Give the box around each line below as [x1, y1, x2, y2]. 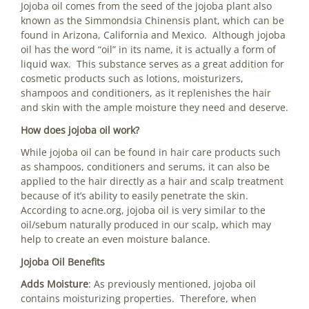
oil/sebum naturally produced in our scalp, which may [21, 218, 271, 232]
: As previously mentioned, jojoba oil [88, 277, 256, 291]
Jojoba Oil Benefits [21, 255, 105, 268]
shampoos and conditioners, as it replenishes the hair [21, 86, 271, 100]
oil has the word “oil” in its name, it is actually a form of [21, 43, 276, 57]
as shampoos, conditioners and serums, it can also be [21, 160, 270, 174]
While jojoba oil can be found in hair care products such [21, 146, 281, 159]
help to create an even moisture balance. [21, 232, 210, 246]
